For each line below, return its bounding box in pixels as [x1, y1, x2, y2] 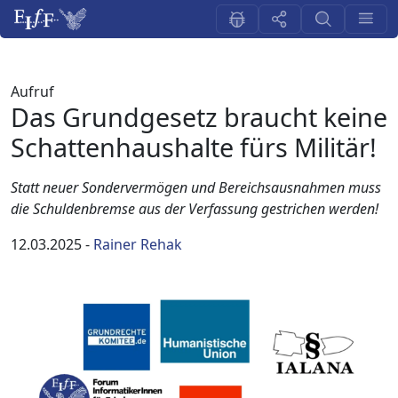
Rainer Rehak [93, 235, 182, 254]
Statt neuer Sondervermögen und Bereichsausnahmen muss [11, 178, 381, 197]
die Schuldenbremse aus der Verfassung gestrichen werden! [11, 199, 378, 219]
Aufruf [11, 82, 54, 101]
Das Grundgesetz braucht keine [11, 99, 387, 134]
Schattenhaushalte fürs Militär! [11, 130, 377, 164]
